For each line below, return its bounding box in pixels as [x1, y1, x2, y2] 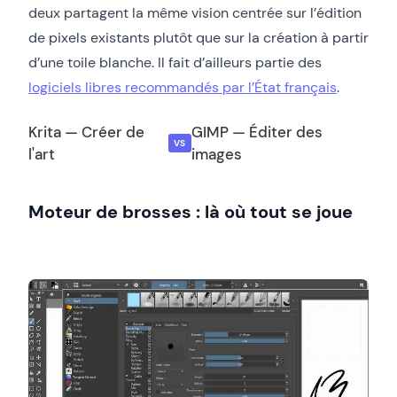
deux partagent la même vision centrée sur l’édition [28, 3, 362, 22]
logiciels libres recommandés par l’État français [28, 77, 337, 97]
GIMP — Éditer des [191, 121, 323, 142]
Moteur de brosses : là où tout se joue [28, 199, 353, 223]
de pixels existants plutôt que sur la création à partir [28, 27, 369, 47]
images [191, 144, 243, 164]
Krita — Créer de [28, 121, 144, 142]
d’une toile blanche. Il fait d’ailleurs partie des [28, 52, 322, 72]
